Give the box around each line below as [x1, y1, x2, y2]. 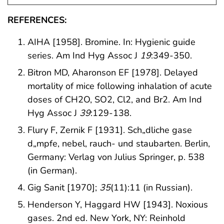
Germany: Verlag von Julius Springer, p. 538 [27, 151, 204, 163]
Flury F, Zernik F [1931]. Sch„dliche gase [27, 124, 192, 136]
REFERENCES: [7, 14, 66, 26]
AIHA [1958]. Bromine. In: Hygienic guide [27, 36, 195, 48]
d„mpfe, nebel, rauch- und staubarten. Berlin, [27, 137, 210, 150]
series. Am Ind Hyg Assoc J [27, 49, 140, 62]
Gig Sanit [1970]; [27, 181, 99, 193]
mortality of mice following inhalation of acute [27, 80, 212, 92]
